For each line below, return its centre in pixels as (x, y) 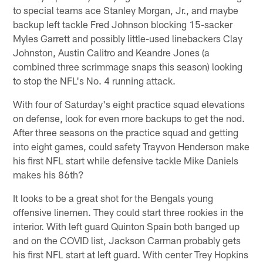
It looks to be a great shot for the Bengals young (113, 198)
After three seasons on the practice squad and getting (126, 132)
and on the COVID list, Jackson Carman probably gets (127, 240)
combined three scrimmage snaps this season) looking (128, 66)
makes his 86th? (49, 174)
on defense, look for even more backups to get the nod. (129, 118)
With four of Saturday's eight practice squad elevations (129, 104)
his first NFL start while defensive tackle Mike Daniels (126, 160)
